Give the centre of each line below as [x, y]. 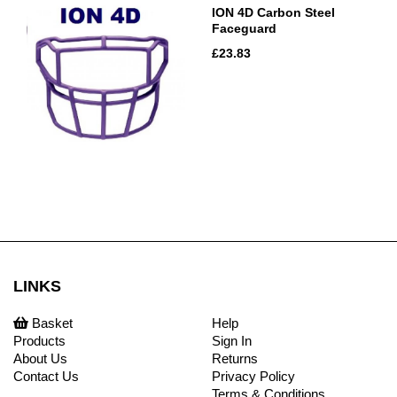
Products [39, 340]
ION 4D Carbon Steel [273, 12]
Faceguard [244, 28]
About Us [40, 358]
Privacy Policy [253, 376]
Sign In [232, 340]
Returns [235, 358]
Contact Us [46, 376]
